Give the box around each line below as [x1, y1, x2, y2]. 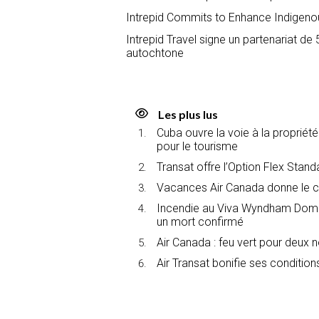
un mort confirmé [157, 214, 244, 229]
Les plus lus [158, 107, 218, 121]
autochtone [126, 46, 184, 60]
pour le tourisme [157, 139, 238, 153]
